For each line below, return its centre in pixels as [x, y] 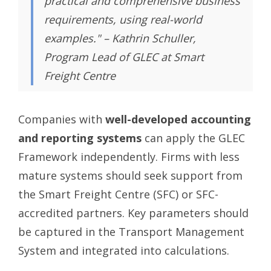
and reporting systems [80, 138]
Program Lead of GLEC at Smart [124, 57]
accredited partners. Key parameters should [133, 213]
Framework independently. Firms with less [129, 156]
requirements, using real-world [123, 19]
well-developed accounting [178, 119]
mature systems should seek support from [130, 175]
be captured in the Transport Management [131, 231]
